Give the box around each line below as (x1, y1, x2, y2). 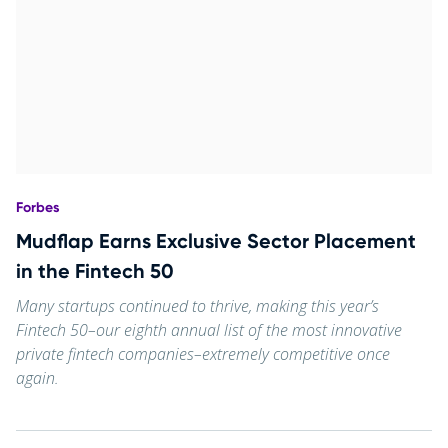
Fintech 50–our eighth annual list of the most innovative (16, 318, 402, 341)
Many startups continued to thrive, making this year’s (16, 294, 379, 317)
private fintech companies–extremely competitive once (16, 342, 390, 365)
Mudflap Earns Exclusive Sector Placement (16, 228, 416, 253)
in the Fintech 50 (16, 258, 174, 283)
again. (16, 366, 59, 389)
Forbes (16, 198, 60, 216)
